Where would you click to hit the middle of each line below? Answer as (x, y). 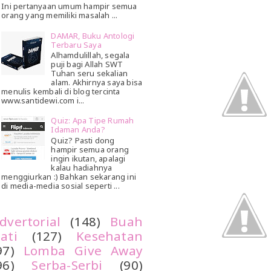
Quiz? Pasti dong (83, 140)
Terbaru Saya (76, 44)
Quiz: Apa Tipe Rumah (93, 121)
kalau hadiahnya (82, 167)
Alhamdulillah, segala (90, 55)
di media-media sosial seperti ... (60, 185)
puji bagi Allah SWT (87, 64)
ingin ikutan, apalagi (88, 158)
